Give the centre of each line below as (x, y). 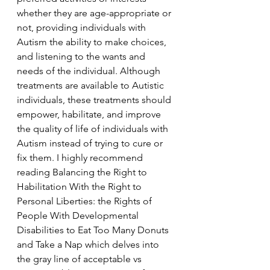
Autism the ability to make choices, (93, 42)
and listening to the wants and (82, 56)
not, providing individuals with (83, 27)
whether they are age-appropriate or (95, 13)
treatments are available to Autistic (92, 85)
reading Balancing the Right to (83, 172)
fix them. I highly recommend (81, 158)
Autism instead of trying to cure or (91, 143)
